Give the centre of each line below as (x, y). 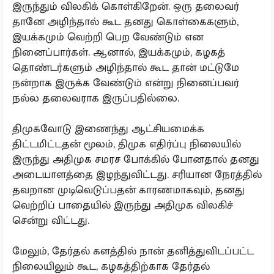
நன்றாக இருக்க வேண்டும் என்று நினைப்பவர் (126, 83)
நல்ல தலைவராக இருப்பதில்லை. (96, 98)
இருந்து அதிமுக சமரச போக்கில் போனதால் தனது (136, 159)
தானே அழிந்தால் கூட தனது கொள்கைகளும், (125, 21)
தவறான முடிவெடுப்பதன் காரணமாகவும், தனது (128, 190)
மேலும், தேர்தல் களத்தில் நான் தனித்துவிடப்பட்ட (133, 251)
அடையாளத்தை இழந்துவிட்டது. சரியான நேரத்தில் (137, 174)
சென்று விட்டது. (51, 220)
